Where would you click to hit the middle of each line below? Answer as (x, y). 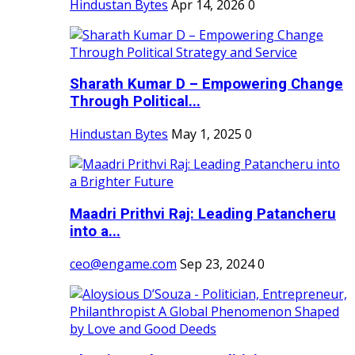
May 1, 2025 (206, 134)
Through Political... (135, 102)
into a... (95, 231)
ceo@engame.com (123, 263)
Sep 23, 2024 (217, 263)
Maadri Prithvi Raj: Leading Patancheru (203, 214)
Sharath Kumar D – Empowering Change (206, 84)
